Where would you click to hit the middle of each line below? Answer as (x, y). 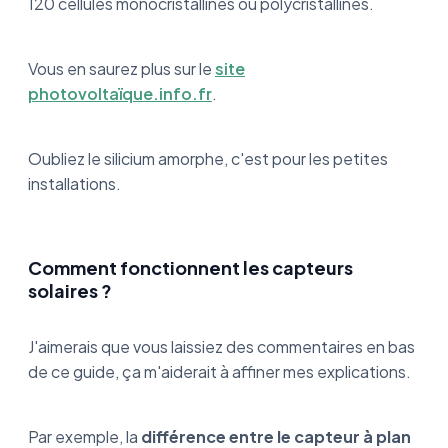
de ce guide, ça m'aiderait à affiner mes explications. (219, 371)
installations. (74, 183)
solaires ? (70, 290)
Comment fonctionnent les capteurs (190, 267)
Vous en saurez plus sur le (121, 68)
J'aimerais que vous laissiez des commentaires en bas (221, 346)
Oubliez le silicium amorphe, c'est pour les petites (208, 158)
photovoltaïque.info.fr (120, 93)
